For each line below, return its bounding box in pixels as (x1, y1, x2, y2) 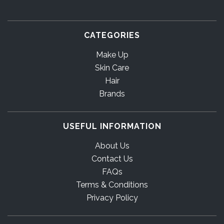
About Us (94, 140, 129, 150)
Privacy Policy (86, 192, 138, 202)
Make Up (95, 49, 128, 59)
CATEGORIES (84, 30, 140, 40)
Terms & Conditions (76, 179, 148, 189)
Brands (99, 88, 125, 98)
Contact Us (91, 153, 133, 163)
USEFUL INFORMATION (62, 121, 161, 131)
